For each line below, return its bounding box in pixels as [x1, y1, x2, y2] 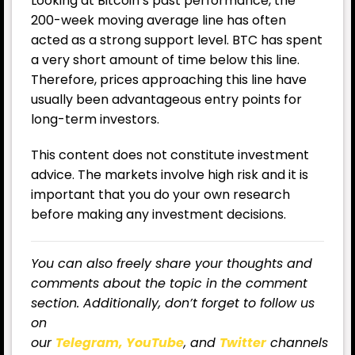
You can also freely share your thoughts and [31, 254, 312, 273]
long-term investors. [31, 109, 159, 128]
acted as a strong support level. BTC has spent [31, 30, 323, 49]
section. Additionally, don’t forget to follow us [31, 294, 315, 313]
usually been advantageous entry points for [31, 90, 302, 109]
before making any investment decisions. [31, 205, 286, 224]
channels [266, 334, 328, 353]
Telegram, [55, 334, 126, 353]
